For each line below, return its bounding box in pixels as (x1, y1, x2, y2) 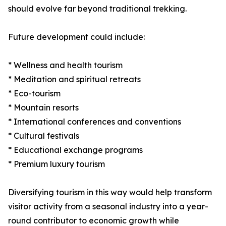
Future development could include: (8, 32, 145, 42)
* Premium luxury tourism (8, 159, 105, 169)
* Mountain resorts (8, 102, 79, 113)
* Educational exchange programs (8, 145, 143, 155)
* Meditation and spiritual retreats (8, 74, 141, 85)
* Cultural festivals (8, 131, 79, 141)
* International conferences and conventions (8, 117, 181, 127)
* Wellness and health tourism (8, 60, 123, 71)
